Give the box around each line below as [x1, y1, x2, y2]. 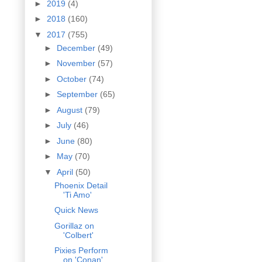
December [56, 43, 98, 53]
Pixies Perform [54, 246, 108, 256]
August [56, 105, 85, 115]
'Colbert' [63, 230, 94, 240]
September [56, 89, 100, 99]
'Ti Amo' [63, 189, 92, 199]
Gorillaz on [54, 220, 94, 230]
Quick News [54, 205, 98, 215]
